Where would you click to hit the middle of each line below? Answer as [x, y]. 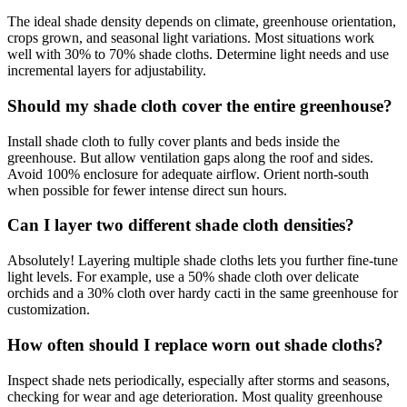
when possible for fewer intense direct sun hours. [147, 190]
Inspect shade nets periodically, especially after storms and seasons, [199, 380]
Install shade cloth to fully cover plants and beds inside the [174, 141]
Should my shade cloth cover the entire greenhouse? [200, 106]
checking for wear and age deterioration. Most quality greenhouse [195, 396]
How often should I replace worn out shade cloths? [195, 344]
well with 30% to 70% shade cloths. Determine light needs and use [198, 55]
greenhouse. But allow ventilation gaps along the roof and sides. [190, 157]
